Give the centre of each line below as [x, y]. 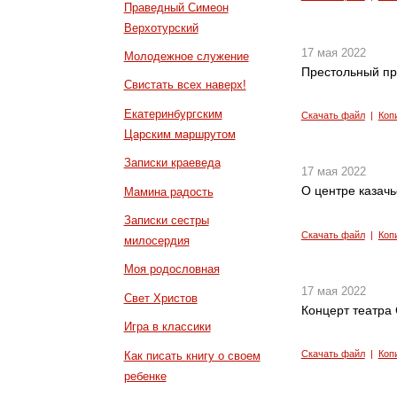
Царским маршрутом [179, 134]
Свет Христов [160, 298]
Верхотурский [161, 27]
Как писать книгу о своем [192, 355]
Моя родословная [171, 269]
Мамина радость [168, 191]
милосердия [156, 240]
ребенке [145, 376]
